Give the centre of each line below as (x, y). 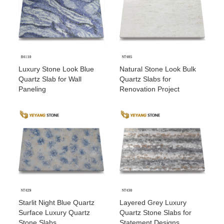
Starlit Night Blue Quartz (57, 202)
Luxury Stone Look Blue (56, 69)
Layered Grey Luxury (153, 202)
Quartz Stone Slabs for (155, 212)
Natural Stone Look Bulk (158, 69)
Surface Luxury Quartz (54, 212)
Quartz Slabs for (145, 79)
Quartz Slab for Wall (50, 79)
